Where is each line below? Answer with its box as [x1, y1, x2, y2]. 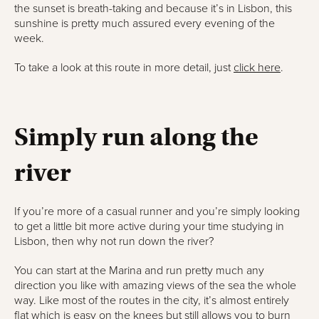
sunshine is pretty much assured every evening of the [14, 16, 275, 31]
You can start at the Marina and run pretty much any [14, 263, 264, 278]
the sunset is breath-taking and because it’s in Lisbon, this [14, 1, 292, 16]
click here [234, 61, 281, 75]
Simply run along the [14, 121, 258, 152]
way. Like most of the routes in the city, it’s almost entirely [14, 293, 289, 308]
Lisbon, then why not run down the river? [14, 234, 214, 249]
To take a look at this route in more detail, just [14, 61, 234, 75]
